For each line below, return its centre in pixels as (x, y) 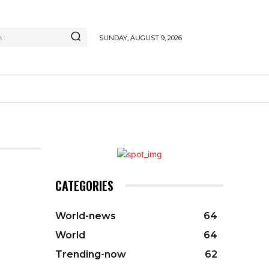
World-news (86, 216)
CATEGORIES (84, 186)
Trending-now (91, 254)
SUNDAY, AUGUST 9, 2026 (140, 38)
